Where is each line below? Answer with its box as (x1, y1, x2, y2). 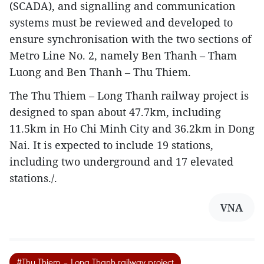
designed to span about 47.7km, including (9, 104, 221, 119)
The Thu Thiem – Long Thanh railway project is (9, 88, 249, 103)
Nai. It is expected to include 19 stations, (9, 137, 213, 152)
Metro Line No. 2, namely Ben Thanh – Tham (9, 48, 237, 62)
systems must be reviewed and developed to (9, 15, 233, 29)
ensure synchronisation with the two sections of (9, 31, 252, 46)
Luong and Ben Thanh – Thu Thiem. (9, 64, 191, 79)
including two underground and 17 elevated (9, 154, 233, 169)
